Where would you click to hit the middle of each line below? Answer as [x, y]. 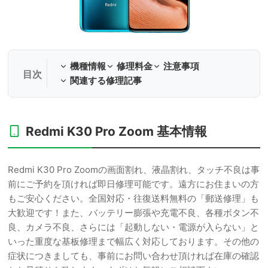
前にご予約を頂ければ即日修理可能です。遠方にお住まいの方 [133, 184]
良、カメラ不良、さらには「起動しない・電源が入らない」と [133, 227]
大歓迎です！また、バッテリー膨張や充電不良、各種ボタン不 [133, 213]
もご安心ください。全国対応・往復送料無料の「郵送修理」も [133, 198]
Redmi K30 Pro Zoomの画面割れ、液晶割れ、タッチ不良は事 [134, 170]
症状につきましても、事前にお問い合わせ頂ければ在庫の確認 [133, 256]
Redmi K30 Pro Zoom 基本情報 [116, 131]
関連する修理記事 [106, 80]
